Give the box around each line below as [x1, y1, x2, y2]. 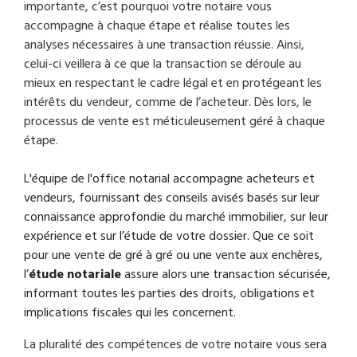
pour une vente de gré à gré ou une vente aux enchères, [23, 246, 323, 265]
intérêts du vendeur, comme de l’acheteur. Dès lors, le [23, 93, 312, 112]
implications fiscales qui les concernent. [23, 304, 236, 322]
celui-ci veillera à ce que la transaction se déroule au [23, 55, 301, 73]
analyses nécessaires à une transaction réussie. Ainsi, [23, 36, 304, 54]
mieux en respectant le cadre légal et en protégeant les [23, 74, 322, 92]
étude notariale [28, 265, 121, 284]
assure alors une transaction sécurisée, [120, 265, 331, 284]
